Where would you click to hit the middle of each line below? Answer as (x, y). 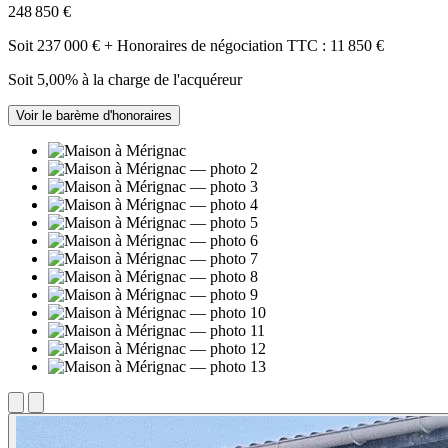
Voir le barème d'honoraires (94, 115)
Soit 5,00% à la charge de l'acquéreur (125, 79)
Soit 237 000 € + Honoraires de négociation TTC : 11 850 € (196, 45)
